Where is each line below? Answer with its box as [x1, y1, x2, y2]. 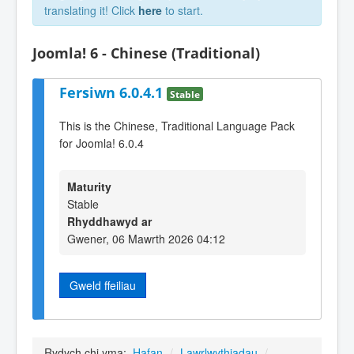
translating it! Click [44, 2, 138, 18]
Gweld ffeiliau [70, 277, 136, 293]
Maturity [67, 178, 111, 194]
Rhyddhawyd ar [67, 213, 152, 229]
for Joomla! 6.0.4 [59, 135, 144, 152]
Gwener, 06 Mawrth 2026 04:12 [67, 230, 225, 247]
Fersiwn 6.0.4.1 [59, 82, 167, 102]
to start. [162, 2, 203, 18]
